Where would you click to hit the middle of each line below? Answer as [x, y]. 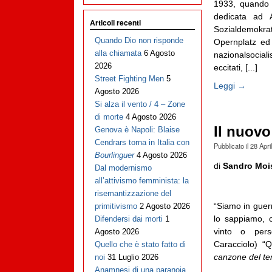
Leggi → [229, 85]
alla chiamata [118, 53]
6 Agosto [159, 53]
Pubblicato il [232, 145]
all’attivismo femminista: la [141, 181]
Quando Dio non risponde [139, 41]
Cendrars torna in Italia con [142, 143]
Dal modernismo [123, 168]
